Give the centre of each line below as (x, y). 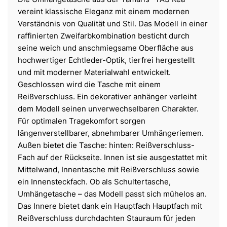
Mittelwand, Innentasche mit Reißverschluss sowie (108, 170)
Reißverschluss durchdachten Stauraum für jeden (107, 218)
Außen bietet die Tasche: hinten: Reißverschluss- (106, 145)
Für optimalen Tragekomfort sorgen (82, 121)
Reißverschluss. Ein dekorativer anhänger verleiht (107, 97)
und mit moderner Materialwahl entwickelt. (94, 72)
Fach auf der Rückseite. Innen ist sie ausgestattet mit (112, 158)
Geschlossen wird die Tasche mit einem (89, 85)
